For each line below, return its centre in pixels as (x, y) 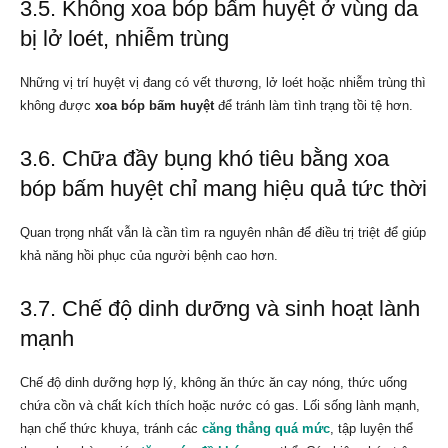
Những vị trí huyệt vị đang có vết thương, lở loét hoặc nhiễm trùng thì (223, 82)
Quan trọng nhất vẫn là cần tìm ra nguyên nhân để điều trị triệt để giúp (223, 232)
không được (57, 105)
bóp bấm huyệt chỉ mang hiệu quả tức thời (223, 188)
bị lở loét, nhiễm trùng (124, 38)
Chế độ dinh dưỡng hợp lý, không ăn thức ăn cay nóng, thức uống (213, 382)
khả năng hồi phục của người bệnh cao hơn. (149, 255)
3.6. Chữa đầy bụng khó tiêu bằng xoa (204, 158)
